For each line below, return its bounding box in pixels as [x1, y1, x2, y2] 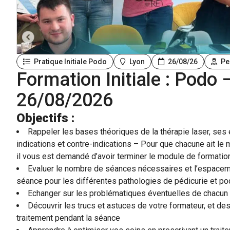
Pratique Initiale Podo [32, 57, 107, 66]
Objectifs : [16, 111, 74, 125]
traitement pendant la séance [16, 213, 120, 223]
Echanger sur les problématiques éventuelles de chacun [28, 188, 228, 198]
